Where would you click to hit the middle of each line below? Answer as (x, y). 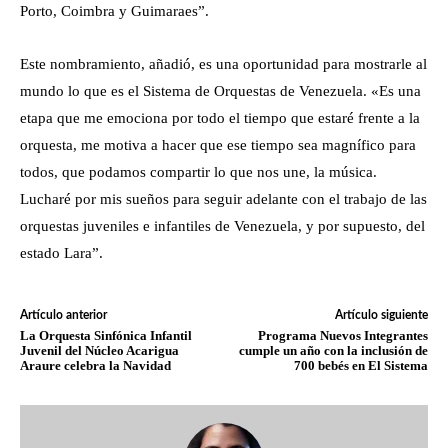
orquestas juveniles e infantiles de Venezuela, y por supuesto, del (222, 225)
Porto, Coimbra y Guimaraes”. (114, 10)
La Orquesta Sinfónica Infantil (106, 335)
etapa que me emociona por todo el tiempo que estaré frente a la (220, 117)
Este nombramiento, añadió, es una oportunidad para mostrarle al (223, 63)
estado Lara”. (61, 252)
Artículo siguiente (381, 314)
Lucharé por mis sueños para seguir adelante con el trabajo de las (223, 198)
